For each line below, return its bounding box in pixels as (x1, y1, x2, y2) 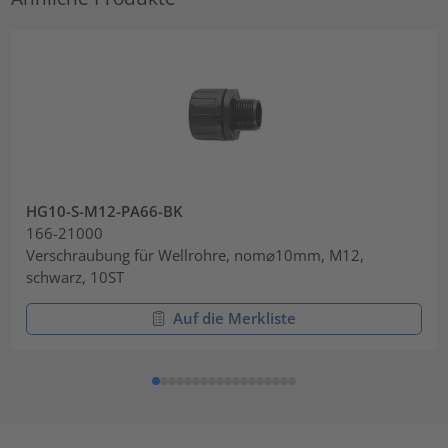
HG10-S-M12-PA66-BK (26, 200, 184, 221)
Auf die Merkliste (172, 308, 296, 329)
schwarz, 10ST (26, 266, 125, 287)
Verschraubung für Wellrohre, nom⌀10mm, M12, (26, 244, 365, 265)
